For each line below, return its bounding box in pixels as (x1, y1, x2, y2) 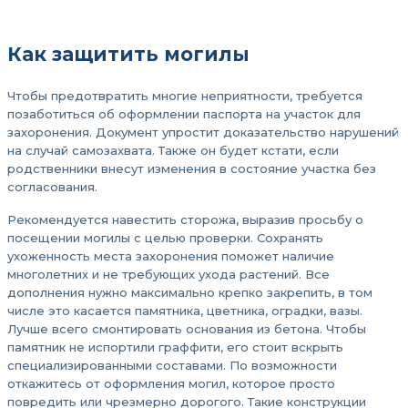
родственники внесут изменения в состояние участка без (7, 161, 376, 176)
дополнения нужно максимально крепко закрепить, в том (7, 285, 372, 300)
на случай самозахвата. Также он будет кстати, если (7, 143, 339, 158)
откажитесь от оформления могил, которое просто (7, 376, 335, 391)
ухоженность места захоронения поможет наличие (7, 249, 334, 263)
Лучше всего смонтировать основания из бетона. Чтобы (7, 321, 366, 336)
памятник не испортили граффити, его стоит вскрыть (7, 340, 343, 354)
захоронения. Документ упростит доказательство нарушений (7, 125, 399, 139)
